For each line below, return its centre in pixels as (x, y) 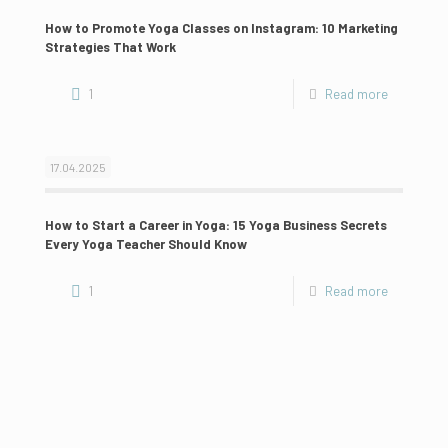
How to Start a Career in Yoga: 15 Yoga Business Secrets (216, 224)
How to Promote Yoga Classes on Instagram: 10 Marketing (221, 27)
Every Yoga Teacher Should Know (146, 243)
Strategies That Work (110, 46)
